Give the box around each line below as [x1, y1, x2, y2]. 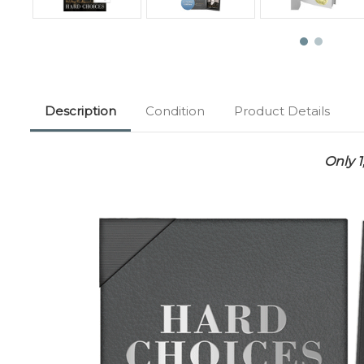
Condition [145, 102, 205, 119]
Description [45, 102, 116, 119]
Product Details [234, 102, 330, 119]
